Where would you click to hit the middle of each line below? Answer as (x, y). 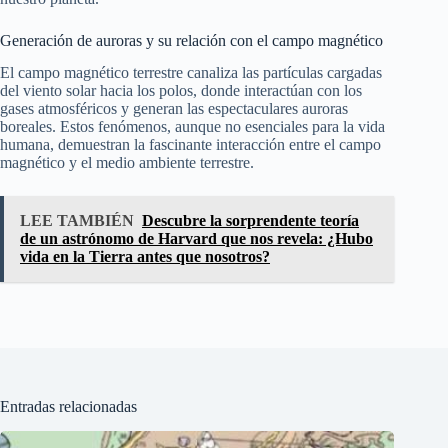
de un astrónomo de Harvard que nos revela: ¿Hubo (196, 239)
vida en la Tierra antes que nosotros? (145, 257)
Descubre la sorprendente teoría (250, 221)
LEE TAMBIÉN (77, 221)
